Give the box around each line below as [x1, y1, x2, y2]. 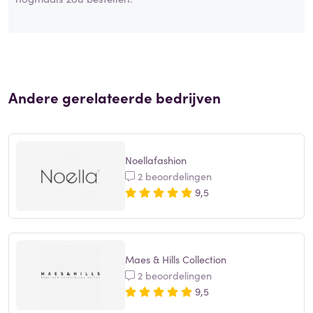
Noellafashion [125, 152, 187, 167]
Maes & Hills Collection [125, 252, 226, 266]
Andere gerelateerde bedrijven [8, 87, 221, 108]
